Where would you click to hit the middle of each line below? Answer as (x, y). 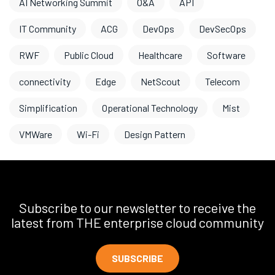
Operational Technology (150, 108)
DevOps (158, 29)
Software (226, 55)
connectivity (45, 81)
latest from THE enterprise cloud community (137, 222)
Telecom (223, 81)
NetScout (161, 81)
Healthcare (160, 55)
